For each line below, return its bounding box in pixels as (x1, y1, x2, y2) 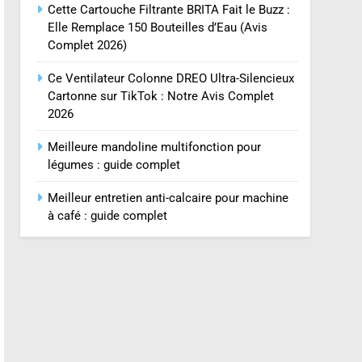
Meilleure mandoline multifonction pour (48, 140, 262, 155)
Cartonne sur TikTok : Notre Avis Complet (48, 89, 275, 104)
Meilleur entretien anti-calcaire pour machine (48, 191, 289, 206)
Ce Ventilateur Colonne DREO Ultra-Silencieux (48, 71, 295, 86)
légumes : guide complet (48, 158, 181, 173)
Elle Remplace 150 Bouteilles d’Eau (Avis (48, 20, 268, 36)
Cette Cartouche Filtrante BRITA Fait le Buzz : (48, 2, 291, 18)
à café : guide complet (48, 208, 168, 224)
